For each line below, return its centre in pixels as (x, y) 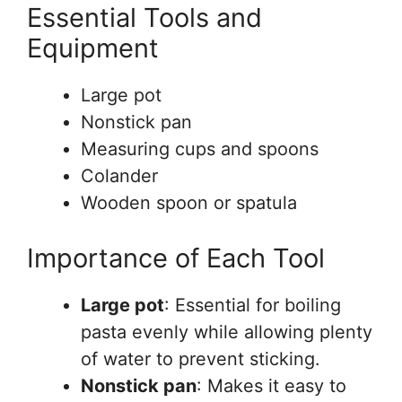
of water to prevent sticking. (201, 359)
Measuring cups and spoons (200, 149)
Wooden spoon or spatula (189, 203)
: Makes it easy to (271, 386)
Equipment (93, 48)
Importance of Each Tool (176, 258)
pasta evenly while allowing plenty (227, 332)
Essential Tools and (144, 18)
